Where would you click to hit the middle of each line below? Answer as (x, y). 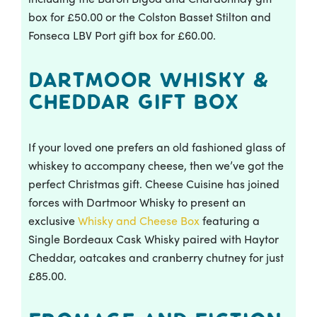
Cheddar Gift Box (133, 102)
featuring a (230, 220)
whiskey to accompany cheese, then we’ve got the (156, 165)
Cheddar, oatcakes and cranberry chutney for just (156, 257)
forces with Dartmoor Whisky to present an (137, 202)
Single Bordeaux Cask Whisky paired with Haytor (154, 238)
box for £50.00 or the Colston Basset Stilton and (150, 16)
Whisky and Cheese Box (137, 220)
